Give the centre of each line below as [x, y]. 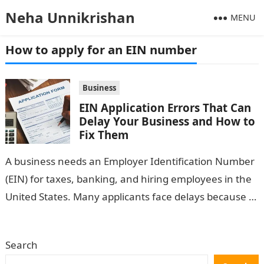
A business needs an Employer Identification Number [130, 161]
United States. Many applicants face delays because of [131, 197]
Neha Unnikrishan [70, 17]
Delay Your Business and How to [167, 121]
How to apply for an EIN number [101, 49]
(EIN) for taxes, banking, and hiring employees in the [128, 179]
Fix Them [103, 135]
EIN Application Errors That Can [165, 108]
